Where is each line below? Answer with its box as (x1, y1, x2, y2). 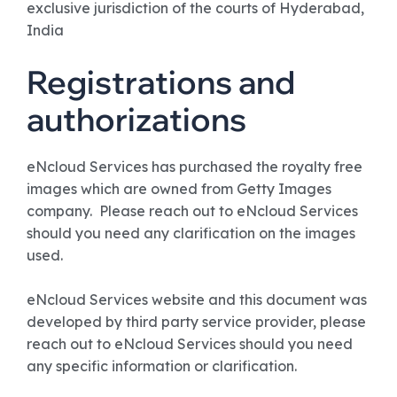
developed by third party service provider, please (27, 313, 366, 331)
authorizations (27, 99, 246, 139)
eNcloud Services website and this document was (27, 291, 367, 308)
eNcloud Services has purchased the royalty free (27, 158, 362, 175)
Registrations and (27, 62, 295, 102)
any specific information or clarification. (27, 357, 297, 375)
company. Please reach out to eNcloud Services (27, 202, 358, 220)
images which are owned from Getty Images (27, 180, 331, 198)
